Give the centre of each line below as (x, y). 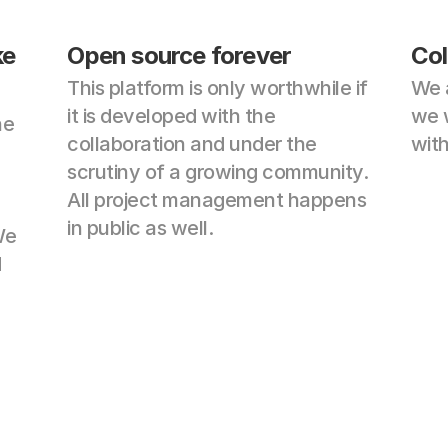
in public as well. (140, 228)
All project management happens (217, 200)
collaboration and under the (192, 144)
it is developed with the (171, 116)
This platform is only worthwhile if (217, 88)
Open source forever (179, 55)
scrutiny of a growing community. (218, 172)
